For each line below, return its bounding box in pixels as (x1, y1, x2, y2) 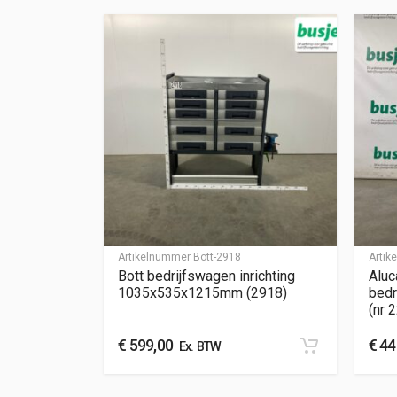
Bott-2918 (193, 251, 241, 264)
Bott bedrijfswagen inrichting (118, 268, 295, 285)
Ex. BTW (173, 339, 222, 355)
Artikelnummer (118, 251, 193, 264)
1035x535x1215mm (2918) (118, 284, 287, 302)
